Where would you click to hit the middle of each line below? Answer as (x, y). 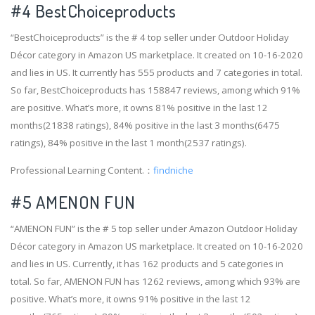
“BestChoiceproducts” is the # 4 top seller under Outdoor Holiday (150, 37)
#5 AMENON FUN (73, 202)
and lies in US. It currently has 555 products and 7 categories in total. (156, 72)
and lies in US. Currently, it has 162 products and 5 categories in (147, 263)
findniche (173, 170)
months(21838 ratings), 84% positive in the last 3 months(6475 (145, 125)
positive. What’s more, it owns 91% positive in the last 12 (131, 298)
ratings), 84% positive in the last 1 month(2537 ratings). (129, 142)
